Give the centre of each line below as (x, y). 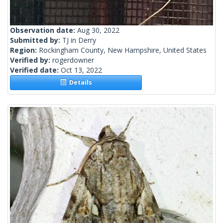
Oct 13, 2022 (81, 70)
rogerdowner (73, 60)
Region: (24, 50)
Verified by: (31, 60)
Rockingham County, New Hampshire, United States (123, 50)
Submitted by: (36, 40)
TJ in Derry (79, 40)
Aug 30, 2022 (98, 30)
